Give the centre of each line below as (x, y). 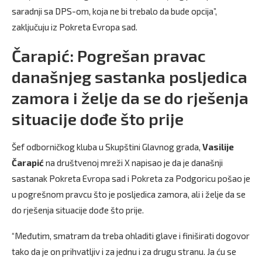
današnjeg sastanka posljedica (130, 77)
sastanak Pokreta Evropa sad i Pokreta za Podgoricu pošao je (131, 178)
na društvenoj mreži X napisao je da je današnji (133, 163)
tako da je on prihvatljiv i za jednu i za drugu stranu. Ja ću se (124, 251)
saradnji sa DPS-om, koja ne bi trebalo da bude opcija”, (114, 11)
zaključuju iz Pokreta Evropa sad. (75, 27)
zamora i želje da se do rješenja (130, 98)
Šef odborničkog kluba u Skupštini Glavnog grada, (107, 147)
